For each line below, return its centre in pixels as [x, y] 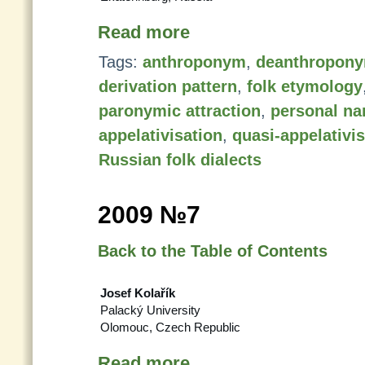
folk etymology [305, 86]
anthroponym [194, 62]
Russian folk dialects [180, 160]
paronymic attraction [180, 111]
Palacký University [150, 310]
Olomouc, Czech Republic [170, 327]
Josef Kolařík [138, 293]
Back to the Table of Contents [213, 251]
